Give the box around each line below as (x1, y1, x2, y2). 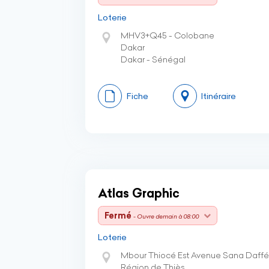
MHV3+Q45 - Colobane (121, 30, 214, 41)
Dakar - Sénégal (121, 54, 186, 65)
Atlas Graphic (98, 186, 180, 201)
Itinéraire (201, 91, 236, 101)
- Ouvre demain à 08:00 (133, 213, 199, 220)
